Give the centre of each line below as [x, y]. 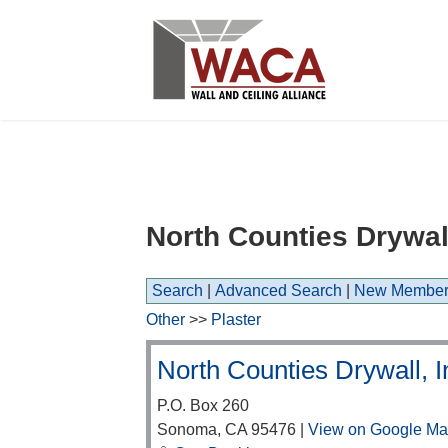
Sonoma [187, 429]
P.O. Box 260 [203, 405]
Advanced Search [278, 290]
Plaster [236, 319]
